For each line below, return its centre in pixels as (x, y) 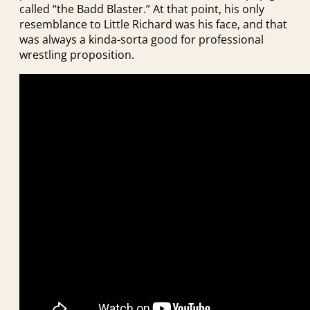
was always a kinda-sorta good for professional (142, 40)
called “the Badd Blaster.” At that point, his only (142, 9)
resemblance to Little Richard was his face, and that (153, 25)
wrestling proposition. (77, 55)
